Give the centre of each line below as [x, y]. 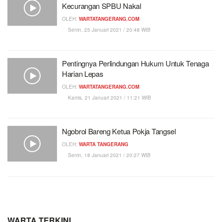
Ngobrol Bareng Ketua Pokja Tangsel [119, 131]
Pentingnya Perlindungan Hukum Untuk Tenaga [136, 63]
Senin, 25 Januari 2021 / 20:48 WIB [109, 30]
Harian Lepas [83, 74]
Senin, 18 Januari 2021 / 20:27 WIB [109, 155]
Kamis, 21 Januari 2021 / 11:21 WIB [109, 98]
